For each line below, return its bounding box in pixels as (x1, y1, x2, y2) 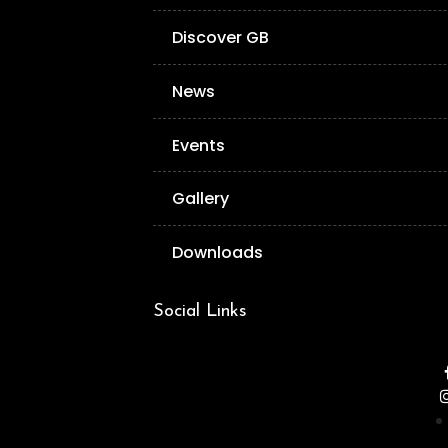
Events (172, 133, 226, 157)
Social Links (153, 301, 247, 321)
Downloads (172, 241, 264, 265)
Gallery (172, 187, 230, 211)
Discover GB (172, 26, 270, 50)
